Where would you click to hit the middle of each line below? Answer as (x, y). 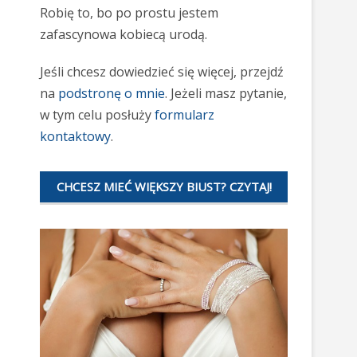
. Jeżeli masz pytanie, (226, 93)
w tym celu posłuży (97, 115)
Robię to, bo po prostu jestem (129, 13)
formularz (184, 115)
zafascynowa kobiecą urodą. (124, 34)
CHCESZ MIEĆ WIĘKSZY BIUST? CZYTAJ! (164, 186)
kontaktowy (75, 136)
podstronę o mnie (112, 93)
